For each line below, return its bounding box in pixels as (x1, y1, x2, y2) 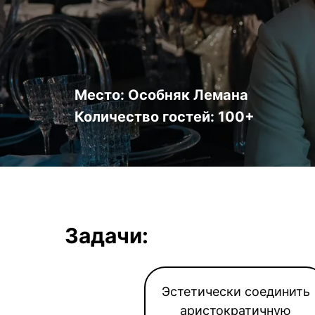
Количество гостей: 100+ (75, 108, 255, 125)
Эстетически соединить (161, 284, 310, 299)
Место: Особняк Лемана (75, 86, 248, 103)
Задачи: (65, 223, 148, 248)
